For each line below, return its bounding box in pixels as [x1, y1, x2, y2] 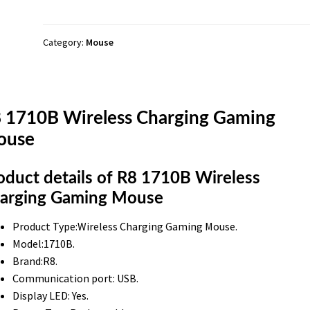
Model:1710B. [12, 236, 75, 250]
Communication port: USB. [12, 271, 138, 285]
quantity [42, 17, 83, 31]
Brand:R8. [12, 253, 57, 268]
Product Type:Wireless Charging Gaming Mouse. [12, 219, 237, 233]
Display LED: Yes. [12, 288, 89, 302]
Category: [43, 35, 86, 48]
